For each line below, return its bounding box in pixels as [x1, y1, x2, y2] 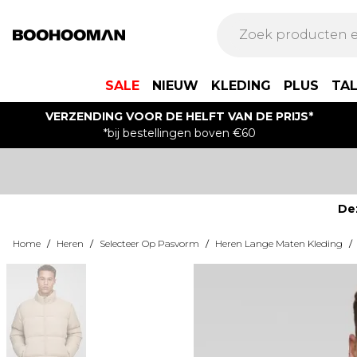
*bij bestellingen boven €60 [103, 126, 256, 140]
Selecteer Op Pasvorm [100, 237, 199, 249]
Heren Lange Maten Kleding [215, 237, 343, 249]
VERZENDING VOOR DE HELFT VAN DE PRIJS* [45, 109, 314, 124]
